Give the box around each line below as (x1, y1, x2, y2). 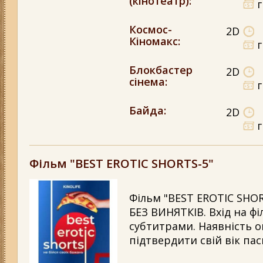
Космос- (129, 22, 172, 37)
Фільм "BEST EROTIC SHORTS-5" (29, 156, 214, 172)
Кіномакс (129, 34, 178, 49)
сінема (129, 75, 165, 89)
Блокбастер (129, 63, 193, 77)
